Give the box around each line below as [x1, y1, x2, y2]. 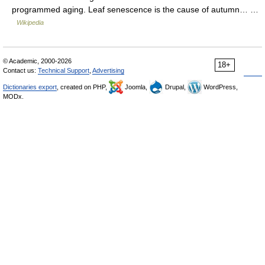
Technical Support [38, 67, 89, 74]
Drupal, [163, 83, 188, 91]
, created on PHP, [57, 83, 109, 91]
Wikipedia [17, 19, 44, 26]
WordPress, [202, 83, 238, 91]
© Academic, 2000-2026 [3, 57, 72, 64]
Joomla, [123, 83, 149, 91]
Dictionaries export [3, 83, 57, 91]
